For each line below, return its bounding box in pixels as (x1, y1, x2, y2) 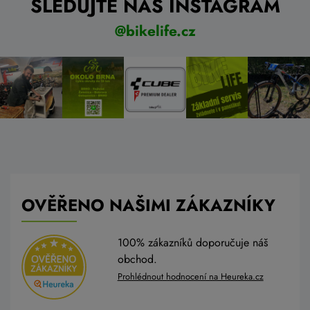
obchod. (117, 251, 157, 268)
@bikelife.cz (114, 20, 196, 42)
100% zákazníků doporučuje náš (117, 235, 268, 251)
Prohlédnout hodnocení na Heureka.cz (117, 270, 264, 284)
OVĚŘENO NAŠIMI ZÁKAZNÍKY (21, 193, 275, 218)
